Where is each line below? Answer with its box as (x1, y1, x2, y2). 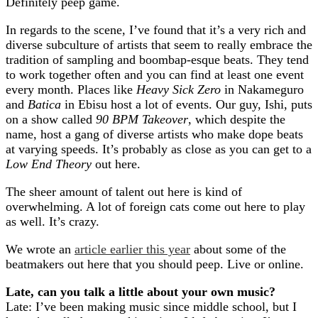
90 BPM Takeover (96, 112, 188, 126)
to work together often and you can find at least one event (6, 67, 304, 82)
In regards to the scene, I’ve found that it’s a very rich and (6, 23, 306, 37)
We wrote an (6, 242, 75, 256)
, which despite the (188, 112, 285, 126)
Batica (28, 97, 61, 111)
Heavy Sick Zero (136, 82, 221, 97)
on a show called (6, 112, 96, 126)
